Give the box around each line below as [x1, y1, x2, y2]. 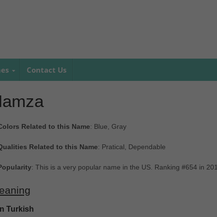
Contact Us [26, 65, 66, 75]
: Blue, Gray [90, 123, 126, 131]
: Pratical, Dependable [97, 143, 166, 151]
